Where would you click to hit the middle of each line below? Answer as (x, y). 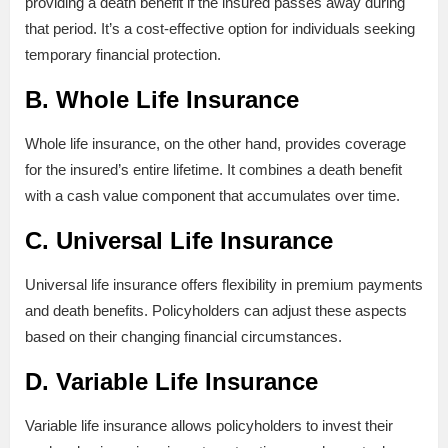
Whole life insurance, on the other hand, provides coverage (215, 144)
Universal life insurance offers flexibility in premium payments (224, 285)
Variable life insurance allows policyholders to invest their (209, 426)
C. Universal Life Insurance (179, 241)
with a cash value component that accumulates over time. (212, 196)
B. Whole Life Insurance (162, 100)
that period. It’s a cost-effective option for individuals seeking (220, 29)
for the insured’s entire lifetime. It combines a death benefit (213, 170)
